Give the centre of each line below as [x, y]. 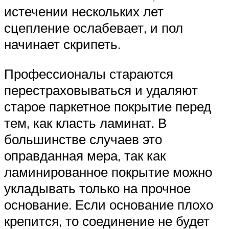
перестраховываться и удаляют [101, 90]
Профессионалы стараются [89, 73]
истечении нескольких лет [84, 12]
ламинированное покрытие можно [108, 171]
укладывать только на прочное [97, 188]
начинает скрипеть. [62, 44]
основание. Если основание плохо [109, 204]
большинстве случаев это [83, 139]
